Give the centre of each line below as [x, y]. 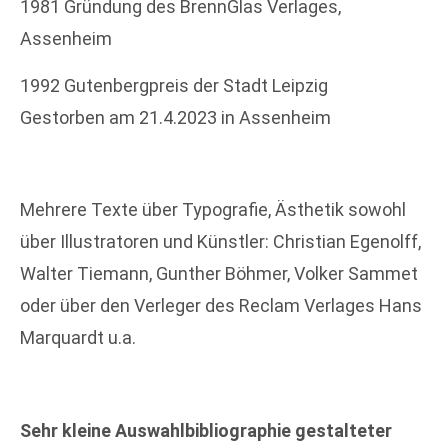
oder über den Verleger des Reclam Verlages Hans [221, 306]
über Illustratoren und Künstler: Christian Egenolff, [220, 242]
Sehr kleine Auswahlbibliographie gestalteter [206, 431]
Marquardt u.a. [78, 338]
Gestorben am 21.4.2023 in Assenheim [175, 117]
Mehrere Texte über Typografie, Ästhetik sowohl [213, 210]
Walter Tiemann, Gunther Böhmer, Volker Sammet [219, 274]
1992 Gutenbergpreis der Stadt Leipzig [174, 85]
